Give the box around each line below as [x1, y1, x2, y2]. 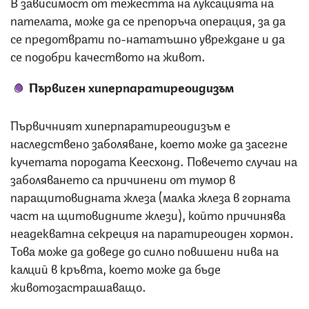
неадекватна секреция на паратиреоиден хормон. [10, 222, 294, 241]
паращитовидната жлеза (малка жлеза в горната [10, 186, 290, 205]
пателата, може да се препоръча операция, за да [10, 10, 286, 28]
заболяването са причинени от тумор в [10, 168, 235, 187]
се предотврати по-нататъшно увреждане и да [10, 28, 285, 46]
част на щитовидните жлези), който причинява [10, 204, 286, 223]
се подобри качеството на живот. [10, 46, 206, 64]
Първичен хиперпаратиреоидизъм [29, 77, 237, 95]
